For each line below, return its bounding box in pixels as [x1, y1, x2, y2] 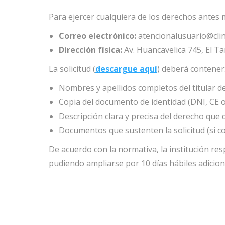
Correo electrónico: [59, 30, 136, 41]
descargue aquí [95, 63, 157, 74]
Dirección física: [59, 44, 122, 55]
